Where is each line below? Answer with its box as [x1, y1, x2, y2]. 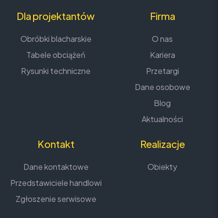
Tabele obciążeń [26, 49, 85, 60]
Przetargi [145, 65, 179, 76]
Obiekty [147, 161, 177, 172]
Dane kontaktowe [23, 161, 89, 172]
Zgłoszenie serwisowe [15, 193, 96, 204]
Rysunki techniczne [21, 65, 91, 76]
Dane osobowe [134, 81, 190, 92]
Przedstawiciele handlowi [10, 177, 102, 188]
